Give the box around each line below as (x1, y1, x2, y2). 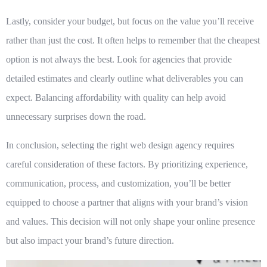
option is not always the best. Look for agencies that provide (6, 54, 232, 65)
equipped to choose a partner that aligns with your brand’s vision (6, 197, 248, 208)
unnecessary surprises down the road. (6, 111, 146, 122)
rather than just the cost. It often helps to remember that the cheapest (6, 35, 260, 46)
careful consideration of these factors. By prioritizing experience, (6, 159, 248, 170)
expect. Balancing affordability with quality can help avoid (6, 92, 226, 103)
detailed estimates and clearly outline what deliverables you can (6, 73, 243, 84)
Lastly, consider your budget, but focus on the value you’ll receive (6, 16, 254, 27)
